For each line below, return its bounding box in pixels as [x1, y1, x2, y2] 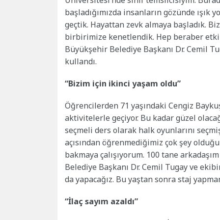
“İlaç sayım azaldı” [65, 196, 138, 207]
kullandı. [65, 56, 97, 67]
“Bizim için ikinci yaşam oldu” [65, 78, 181, 89]
